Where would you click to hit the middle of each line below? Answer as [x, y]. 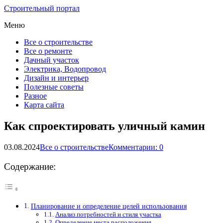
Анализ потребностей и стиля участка [108, 215]
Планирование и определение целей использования [109, 206]
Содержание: [30, 167]
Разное [35, 96]
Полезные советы [54, 87]
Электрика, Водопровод [65, 69]
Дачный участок [52, 60]
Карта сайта [44, 105]
